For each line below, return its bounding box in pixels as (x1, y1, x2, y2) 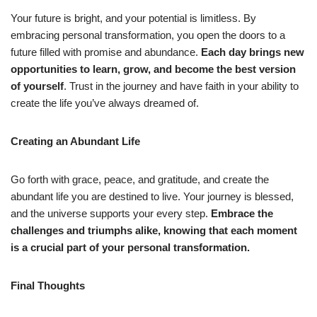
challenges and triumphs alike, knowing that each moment (11, 224, 297, 237)
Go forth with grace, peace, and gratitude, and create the (11, 173, 269, 186)
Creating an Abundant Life (11, 135, 140, 148)
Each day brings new (201, 46, 304, 59)
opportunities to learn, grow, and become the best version (11, 63, 296, 76)
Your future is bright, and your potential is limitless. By (11, 12, 256, 25)
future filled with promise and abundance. (11, 46, 201, 59)
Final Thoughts (11, 279, 85, 292)
